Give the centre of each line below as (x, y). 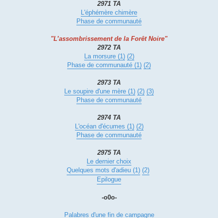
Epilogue (109, 180)
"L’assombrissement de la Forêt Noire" (109, 39)
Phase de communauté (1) (104, 65)
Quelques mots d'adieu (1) (103, 170)
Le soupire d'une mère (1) (100, 91)
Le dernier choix (109, 162)
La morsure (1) (104, 56)
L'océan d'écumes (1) (104, 127)
